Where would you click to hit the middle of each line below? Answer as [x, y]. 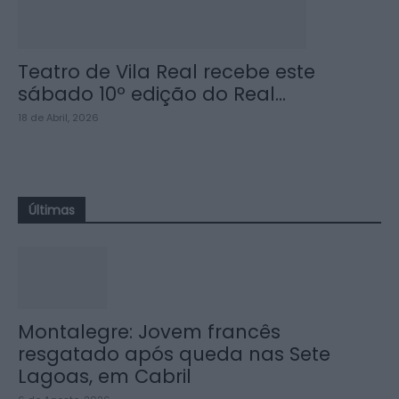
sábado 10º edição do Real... [152, 94]
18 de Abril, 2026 [58, 118]
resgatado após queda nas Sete [174, 354]
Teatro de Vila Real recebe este [167, 72]
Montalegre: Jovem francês [149, 332]
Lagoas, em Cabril [105, 376]
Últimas [52, 210]
